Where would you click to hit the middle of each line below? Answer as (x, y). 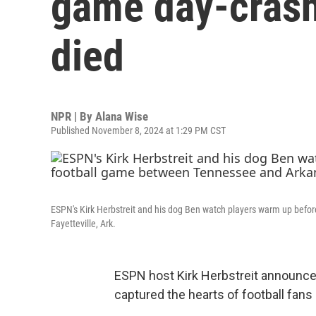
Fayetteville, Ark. (83, 224)
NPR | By (73, 116)
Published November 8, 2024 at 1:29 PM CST (138, 130)
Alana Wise (122, 116)
